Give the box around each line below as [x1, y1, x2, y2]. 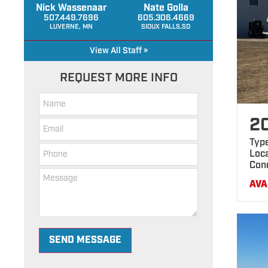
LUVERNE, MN [50, 23, 93, 31]
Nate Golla [143, 2, 188, 14]
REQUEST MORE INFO [59, 70, 178, 86]
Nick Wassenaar [35, 2, 107, 14]
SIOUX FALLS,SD [141, 23, 191, 31]
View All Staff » [89, 45, 148, 56]
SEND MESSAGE [49, 234, 121, 246]
